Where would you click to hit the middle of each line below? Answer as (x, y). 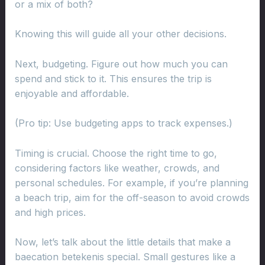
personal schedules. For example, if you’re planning (131, 182)
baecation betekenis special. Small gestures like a (125, 257)
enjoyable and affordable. (72, 93)
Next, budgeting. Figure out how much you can (121, 64)
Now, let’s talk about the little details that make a (122, 242)
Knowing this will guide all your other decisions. (120, 34)
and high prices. (50, 212)
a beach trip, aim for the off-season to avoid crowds (132, 197)
